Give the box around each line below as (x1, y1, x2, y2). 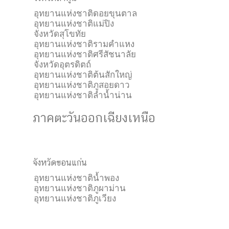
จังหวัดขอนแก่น (33, 157, 87, 168)
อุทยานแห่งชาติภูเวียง (34, 193, 116, 203)
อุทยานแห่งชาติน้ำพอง (34, 173, 119, 183)
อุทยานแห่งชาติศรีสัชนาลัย (34, 49, 136, 59)
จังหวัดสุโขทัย (34, 29, 86, 39)
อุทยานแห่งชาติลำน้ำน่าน (34, 90, 132, 100)
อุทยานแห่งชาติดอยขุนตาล (34, 8, 137, 18)
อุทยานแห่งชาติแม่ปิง (34, 18, 114, 29)
